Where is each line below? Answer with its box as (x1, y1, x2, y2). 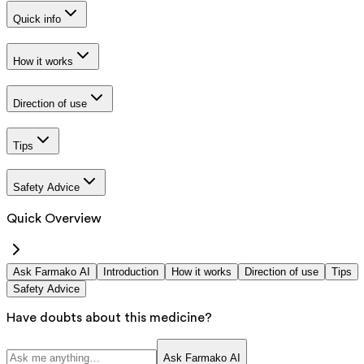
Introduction (103, 265, 158, 278)
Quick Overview (6, 211, 102, 225)
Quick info (13, 13, 61, 26)
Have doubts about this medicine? (6, 310, 212, 324)
